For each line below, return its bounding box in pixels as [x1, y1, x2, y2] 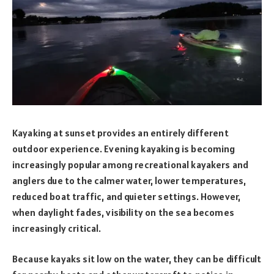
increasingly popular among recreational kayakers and [12, 158, 249, 171]
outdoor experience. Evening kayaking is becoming [12, 142, 235, 155]
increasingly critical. [12, 221, 103, 234]
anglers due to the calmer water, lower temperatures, [12, 174, 246, 187]
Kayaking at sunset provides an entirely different [12, 126, 229, 139]
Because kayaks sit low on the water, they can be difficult [12, 253, 262, 265]
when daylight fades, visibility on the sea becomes [12, 206, 234, 218]
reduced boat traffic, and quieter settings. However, [12, 190, 241, 202]
